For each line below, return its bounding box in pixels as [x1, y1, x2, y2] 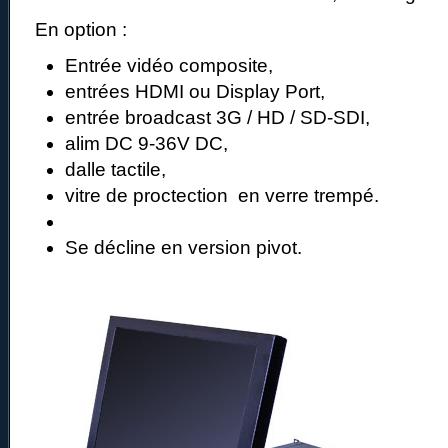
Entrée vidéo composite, [65, 55, 273, 77]
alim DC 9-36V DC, [65, 133, 228, 155]
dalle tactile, [65, 159, 171, 181]
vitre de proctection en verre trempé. [65, 185, 379, 207]
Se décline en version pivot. [65, 237, 302, 259]
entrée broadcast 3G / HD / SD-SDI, [65, 107, 375, 129]
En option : [35, 19, 127, 41]
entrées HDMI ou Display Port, [65, 81, 325, 103]
